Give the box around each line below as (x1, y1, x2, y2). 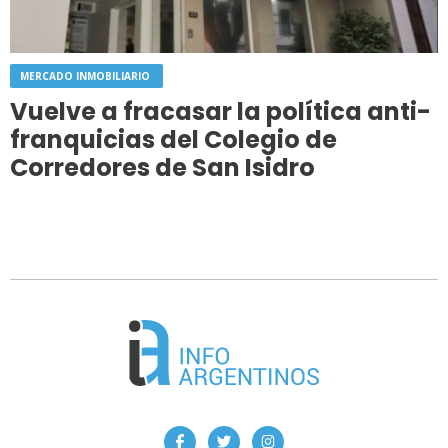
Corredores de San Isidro (10, 151, 315, 185)
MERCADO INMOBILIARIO (20, 69, 153, 84)
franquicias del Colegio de (10, 123, 337, 157)
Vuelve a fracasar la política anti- (10, 95, 431, 129)
